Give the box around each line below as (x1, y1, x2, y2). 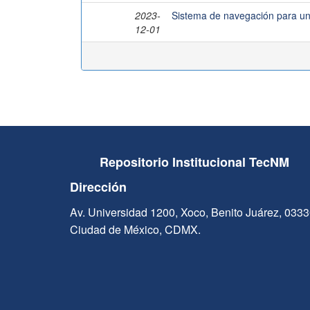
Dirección (69, 178, 127, 196)
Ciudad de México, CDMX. (69, 221, 201, 237)
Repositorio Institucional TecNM (100, 153, 290, 171)
